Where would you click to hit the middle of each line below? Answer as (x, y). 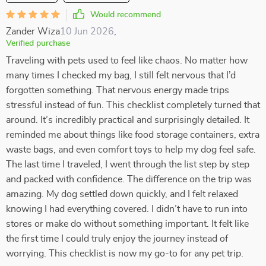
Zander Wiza (33, 31)
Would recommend (126, 15)
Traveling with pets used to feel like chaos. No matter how (127, 61)
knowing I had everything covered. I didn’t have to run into (127, 209)
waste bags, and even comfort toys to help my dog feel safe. (131, 150)
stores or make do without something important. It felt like (127, 224)
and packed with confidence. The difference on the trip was (129, 179)
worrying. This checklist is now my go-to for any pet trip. (125, 254)
